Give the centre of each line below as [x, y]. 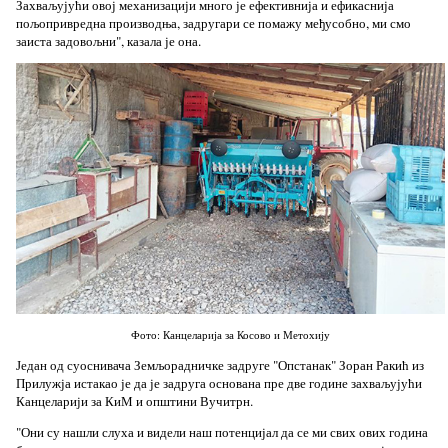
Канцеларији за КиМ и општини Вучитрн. [134, 400]
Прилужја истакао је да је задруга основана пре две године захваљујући [218, 382]
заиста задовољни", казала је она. [108, 40]
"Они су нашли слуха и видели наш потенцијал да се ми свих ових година [221, 432]
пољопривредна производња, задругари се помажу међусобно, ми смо [213, 22]
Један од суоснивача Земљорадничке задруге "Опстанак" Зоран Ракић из [219, 364]
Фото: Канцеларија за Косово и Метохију [230, 335]
